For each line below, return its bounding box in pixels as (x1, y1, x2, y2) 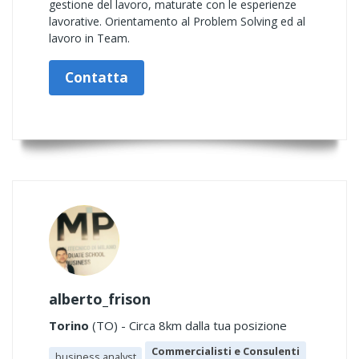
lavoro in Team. (49, 30, 130, 46)
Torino (49, 317, 89, 333)
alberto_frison (49, 289, 151, 309)
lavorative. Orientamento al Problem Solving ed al (49, 14, 305, 29)
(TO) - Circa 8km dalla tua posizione (89, 317, 287, 333)
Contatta (65, 68, 128, 87)
